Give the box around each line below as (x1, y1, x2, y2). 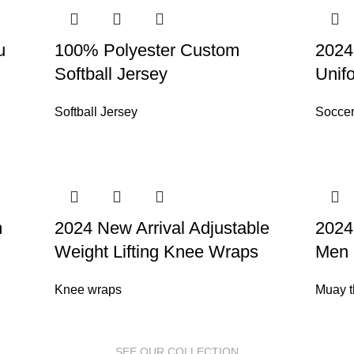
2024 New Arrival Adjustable (55, 218, 269, 239)
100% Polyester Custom (55, 40, 239, 61)
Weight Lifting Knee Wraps (55, 242, 258, 262)
